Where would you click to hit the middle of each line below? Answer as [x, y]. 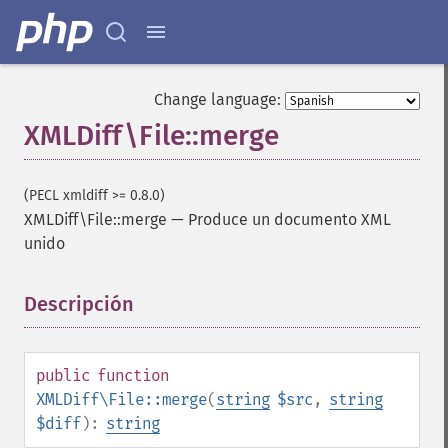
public [63, 375]
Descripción [79, 304]
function [133, 375]
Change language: [217, 99]
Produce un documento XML [289, 219]
